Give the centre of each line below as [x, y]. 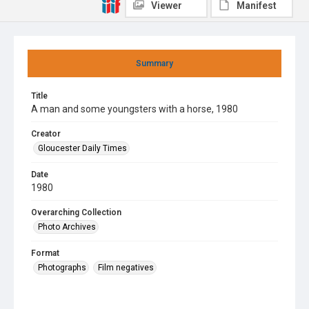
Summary [154, 63]
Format [45, 253]
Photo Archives [67, 227]
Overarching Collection [76, 212]
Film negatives [126, 268]
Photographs [62, 268]
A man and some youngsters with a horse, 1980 [134, 109]
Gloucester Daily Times [82, 148]
